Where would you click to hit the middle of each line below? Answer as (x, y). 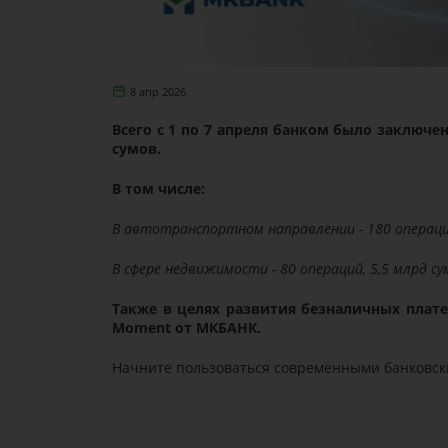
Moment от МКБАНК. (186, 327)
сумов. (136, 148)
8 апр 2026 (158, 91)
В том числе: (158, 188)
